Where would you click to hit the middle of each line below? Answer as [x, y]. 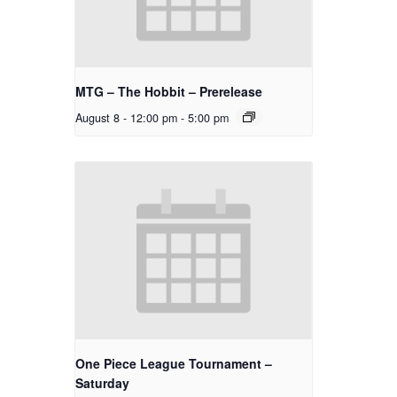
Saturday [102, 383]
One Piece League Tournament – [174, 364]
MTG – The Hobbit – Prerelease [169, 92]
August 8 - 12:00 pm [126, 118]
